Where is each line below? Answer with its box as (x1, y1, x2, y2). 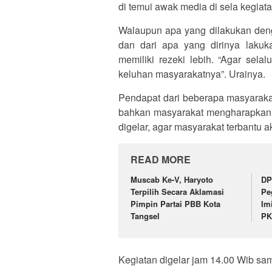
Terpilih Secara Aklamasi (131, 186, 224, 198)
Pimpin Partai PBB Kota (131, 198, 220, 210)
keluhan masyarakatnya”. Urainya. (118, 67, 265, 81)
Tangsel (131, 210, 160, 222)
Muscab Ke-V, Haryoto (131, 174, 213, 186)
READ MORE (131, 152, 191, 167)
